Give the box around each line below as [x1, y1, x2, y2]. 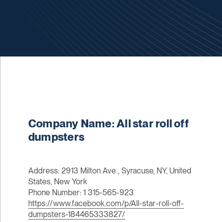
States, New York [28, 177, 87, 187]
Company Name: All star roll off [28, 117, 189, 130]
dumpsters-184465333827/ [28, 210, 125, 220]
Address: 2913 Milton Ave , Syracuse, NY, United [28, 166, 191, 176]
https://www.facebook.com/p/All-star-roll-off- [28, 199, 184, 209]
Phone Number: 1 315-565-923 [28, 188, 134, 198]
